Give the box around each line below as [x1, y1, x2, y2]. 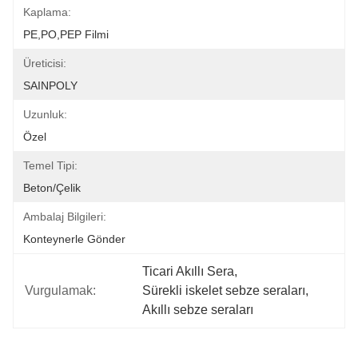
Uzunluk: [23, 108, 67, 121]
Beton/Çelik [23, 181, 81, 194]
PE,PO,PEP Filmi [23, 28, 109, 41]
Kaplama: [23, 6, 71, 18]
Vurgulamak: [25, 284, 96, 297]
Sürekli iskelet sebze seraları [142, 284, 306, 297]
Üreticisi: [23, 57, 66, 70]
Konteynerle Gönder [23, 233, 125, 245]
